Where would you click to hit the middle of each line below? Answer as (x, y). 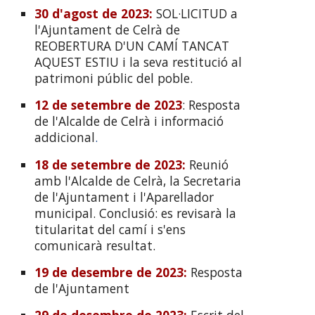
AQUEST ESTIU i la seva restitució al (139, 62)
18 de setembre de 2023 (109, 164)
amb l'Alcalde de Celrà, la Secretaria (138, 180)
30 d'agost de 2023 (92, 13)
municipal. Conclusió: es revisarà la (136, 213)
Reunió (209, 164)
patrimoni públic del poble (112, 78)
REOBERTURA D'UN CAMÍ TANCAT (132, 45)
